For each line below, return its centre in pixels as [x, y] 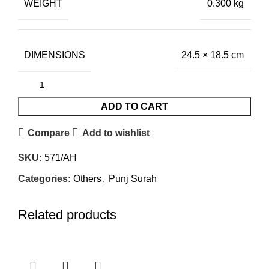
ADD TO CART [134, 107]
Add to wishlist [116, 133]
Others [87, 179]
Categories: [44, 179]
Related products [67, 215]
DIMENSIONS [55, 55]
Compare [49, 133]
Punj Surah [133, 179]
